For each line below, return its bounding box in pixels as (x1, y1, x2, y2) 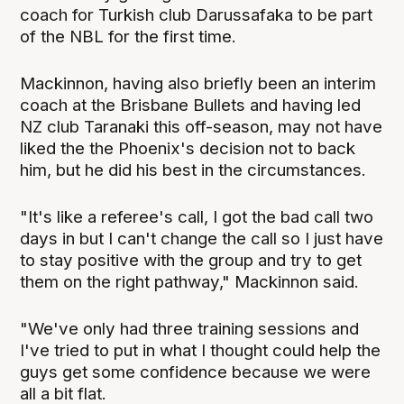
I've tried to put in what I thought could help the (20, 340, 381, 362)
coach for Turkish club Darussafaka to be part (20, 5, 373, 26)
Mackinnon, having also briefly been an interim (20, 73, 377, 95)
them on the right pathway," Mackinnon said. (20, 271, 360, 293)
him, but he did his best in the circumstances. (20, 160, 367, 181)
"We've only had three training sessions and (20, 318, 360, 340)
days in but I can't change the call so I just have (20, 228, 384, 250)
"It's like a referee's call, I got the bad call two (20, 207, 374, 228)
